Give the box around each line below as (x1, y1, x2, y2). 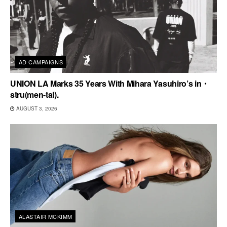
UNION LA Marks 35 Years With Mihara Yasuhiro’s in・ (10, 77, 209, 89)
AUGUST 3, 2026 (15, 104, 57, 112)
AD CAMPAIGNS (19, 57, 63, 66)
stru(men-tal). (10, 88, 59, 100)
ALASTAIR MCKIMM (19, 212, 72, 220)
